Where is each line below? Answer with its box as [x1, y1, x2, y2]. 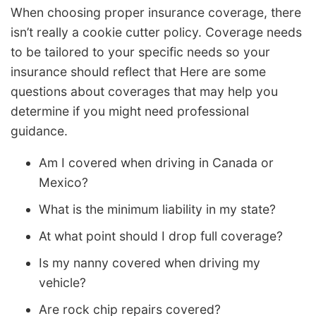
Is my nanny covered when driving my [39, 255, 260, 271]
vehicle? [39, 275, 86, 291]
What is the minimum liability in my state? [39, 202, 276, 217]
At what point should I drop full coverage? [39, 229, 283, 244]
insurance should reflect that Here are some [11, 63, 266, 79]
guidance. [11, 123, 68, 138]
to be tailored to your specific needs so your [11, 44, 270, 59]
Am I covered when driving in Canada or [39, 155, 274, 171]
